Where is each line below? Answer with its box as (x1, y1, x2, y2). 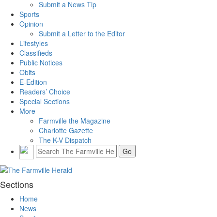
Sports (19, 9, 39, 19)
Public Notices (19, 57, 62, 67)
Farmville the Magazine (39, 115, 110, 125)
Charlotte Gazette (39, 125, 93, 135)
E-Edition (19, 77, 47, 87)
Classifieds (19, 47, 52, 58)
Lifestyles (19, 38, 48, 48)
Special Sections (19, 96, 70, 106)
